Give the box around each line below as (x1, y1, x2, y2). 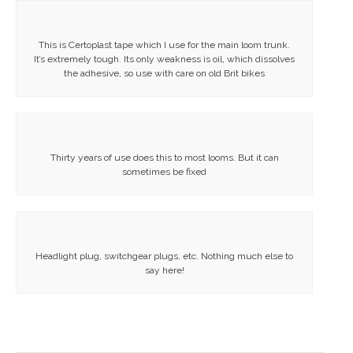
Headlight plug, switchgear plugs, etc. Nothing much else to (35, 250, 294, 262)
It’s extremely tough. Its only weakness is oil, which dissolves (34, 53, 295, 65)
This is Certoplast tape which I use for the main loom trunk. (39, 39, 291, 50)
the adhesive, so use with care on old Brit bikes (64, 67, 266, 79)
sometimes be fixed (122, 165, 207, 177)
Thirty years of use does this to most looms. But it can (50, 151, 279, 163)
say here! (144, 264, 184, 276)
